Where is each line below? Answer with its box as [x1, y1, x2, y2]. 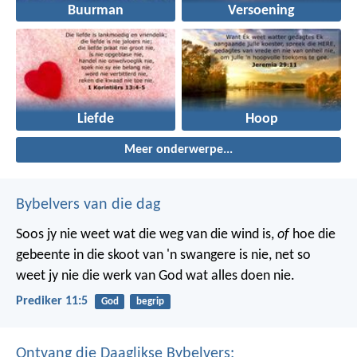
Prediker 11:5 [16, 295, 88, 308]
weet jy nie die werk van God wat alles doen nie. [16, 269, 295, 284]
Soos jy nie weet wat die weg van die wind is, [16, 227, 277, 243]
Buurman [68, 4, 124, 18]
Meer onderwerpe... [124, 143, 233, 157]
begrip [135, 296, 164, 308]
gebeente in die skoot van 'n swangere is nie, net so [16, 248, 311, 264]
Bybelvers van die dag [16, 197, 160, 214]
